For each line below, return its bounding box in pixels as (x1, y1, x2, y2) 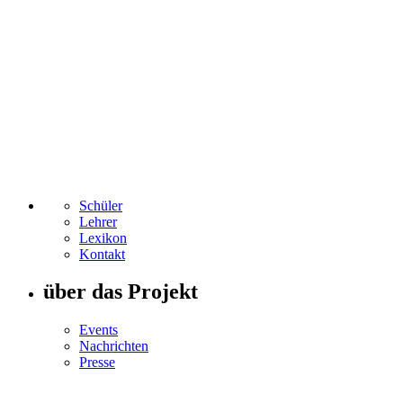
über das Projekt (43, 280, 198, 304)
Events (79, 322, 118, 338)
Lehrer (79, 213, 117, 229)
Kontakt (79, 246, 125, 262)
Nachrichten (79, 338, 148, 354)
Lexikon (79, 229, 127, 246)
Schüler (79, 197, 122, 213)
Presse (79, 354, 115, 371)
